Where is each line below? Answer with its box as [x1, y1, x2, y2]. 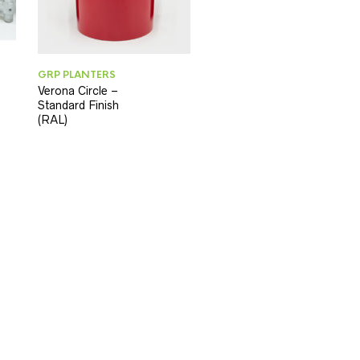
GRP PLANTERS [38, 68, 117, 82]
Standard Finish [38, 99, 120, 112]
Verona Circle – [38, 84, 119, 98]
